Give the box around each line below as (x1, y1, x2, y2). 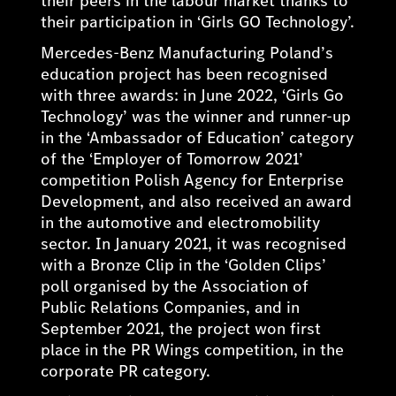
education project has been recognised (41, 63, 329, 85)
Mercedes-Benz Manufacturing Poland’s (41, 42, 334, 64)
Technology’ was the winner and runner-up (41, 105, 352, 127)
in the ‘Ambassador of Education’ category (41, 126, 354, 148)
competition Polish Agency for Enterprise (41, 169, 345, 191)
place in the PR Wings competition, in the (41, 339, 345, 361)
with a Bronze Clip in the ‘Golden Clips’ (41, 254, 327, 276)
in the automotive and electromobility (41, 211, 321, 233)
